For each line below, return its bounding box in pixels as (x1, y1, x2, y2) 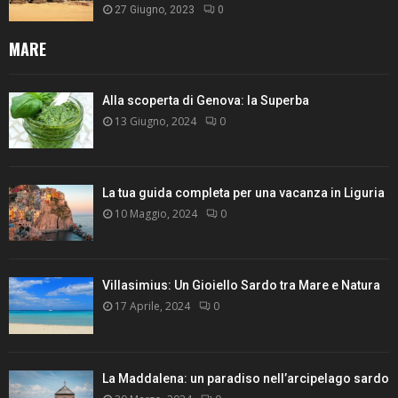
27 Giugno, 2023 (115, 4, 195, 17)
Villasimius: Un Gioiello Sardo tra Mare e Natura (102, 278, 380, 293)
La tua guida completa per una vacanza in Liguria (102, 186, 385, 201)
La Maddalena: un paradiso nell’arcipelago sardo (102, 370, 389, 386)
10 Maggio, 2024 (115, 206, 197, 222)
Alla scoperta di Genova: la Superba (102, 92, 309, 107)
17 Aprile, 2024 (115, 298, 190, 314)
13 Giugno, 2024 (115, 113, 196, 129)
